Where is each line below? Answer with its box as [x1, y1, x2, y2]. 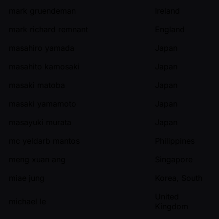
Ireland [155, 5, 180, 16]
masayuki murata [9, 117, 71, 127]
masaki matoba [9, 80, 65, 90]
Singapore [155, 154, 193, 164]
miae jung [9, 173, 44, 183]
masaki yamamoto [9, 98, 76, 109]
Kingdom [155, 201, 188, 211]
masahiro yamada [9, 43, 74, 53]
